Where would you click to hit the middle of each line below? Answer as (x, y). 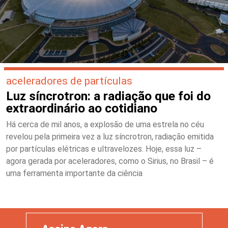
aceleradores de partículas (69, 80)
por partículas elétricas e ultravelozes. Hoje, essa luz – (104, 149)
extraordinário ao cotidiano (82, 108)
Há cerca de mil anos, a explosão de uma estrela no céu (105, 124)
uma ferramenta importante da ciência (74, 173)
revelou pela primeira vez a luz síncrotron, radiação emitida (110, 136)
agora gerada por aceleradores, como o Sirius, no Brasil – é (110, 161)
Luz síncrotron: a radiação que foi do (108, 96)
